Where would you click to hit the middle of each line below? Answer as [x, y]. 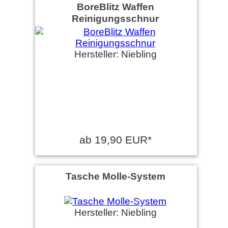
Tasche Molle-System [115, 176]
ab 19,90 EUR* [115, 139]
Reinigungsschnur [115, 18]
